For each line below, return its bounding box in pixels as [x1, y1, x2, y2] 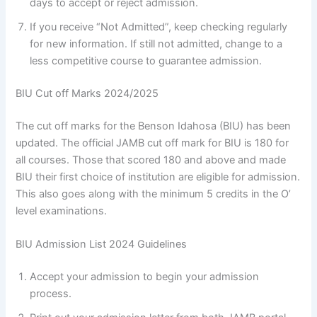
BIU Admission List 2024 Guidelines [16, 238, 188, 251]
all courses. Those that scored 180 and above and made [16, 154, 287, 167]
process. [30, 287, 72, 301]
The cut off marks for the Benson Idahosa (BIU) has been [16, 120, 292, 133]
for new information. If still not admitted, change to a [30, 38, 283, 51]
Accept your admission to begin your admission [30, 270, 260, 284]
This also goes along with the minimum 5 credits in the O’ [16, 188, 292, 201]
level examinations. [16, 204, 108, 218]
